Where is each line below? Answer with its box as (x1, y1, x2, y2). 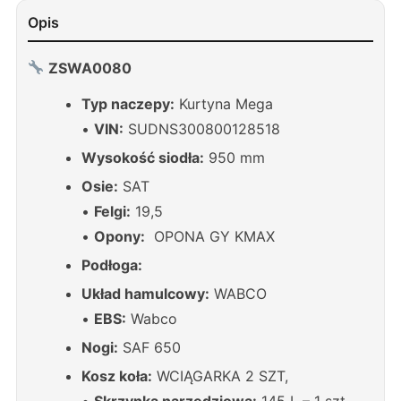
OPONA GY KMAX (145, 226, 275, 245)
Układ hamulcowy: (81, 284, 209, 303)
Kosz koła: (81, 366, 152, 385)
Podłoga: (81, 255, 142, 274)
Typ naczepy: (81, 94, 175, 113)
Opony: (94, 226, 145, 245)
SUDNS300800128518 (124, 119, 280, 138)
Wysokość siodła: (81, 148, 204, 166)
